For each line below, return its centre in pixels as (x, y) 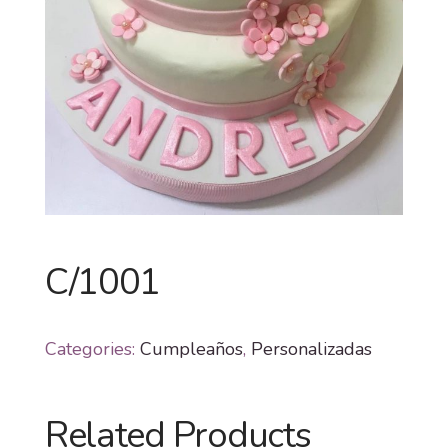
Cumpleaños (191, 348)
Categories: (92, 348)
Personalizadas (311, 348)
